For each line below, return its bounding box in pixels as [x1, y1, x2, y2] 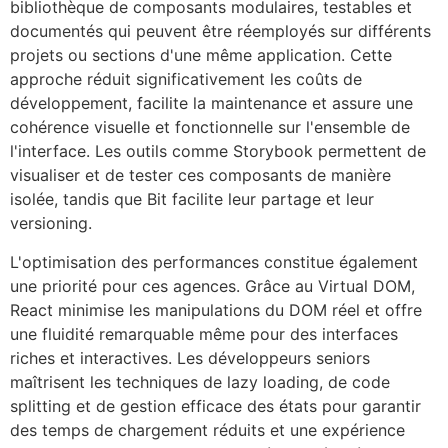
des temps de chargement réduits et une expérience [10, 419, 405, 440]
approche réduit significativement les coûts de [10, 69, 362, 90]
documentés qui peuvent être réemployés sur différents [10, 21, 431, 42]
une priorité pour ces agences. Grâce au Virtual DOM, [10, 275, 415, 296]
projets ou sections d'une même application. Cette [10, 45, 392, 66]
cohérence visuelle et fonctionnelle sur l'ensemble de [10, 117, 410, 138]
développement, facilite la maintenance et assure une [10, 93, 413, 114]
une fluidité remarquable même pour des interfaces [10, 323, 398, 344]
